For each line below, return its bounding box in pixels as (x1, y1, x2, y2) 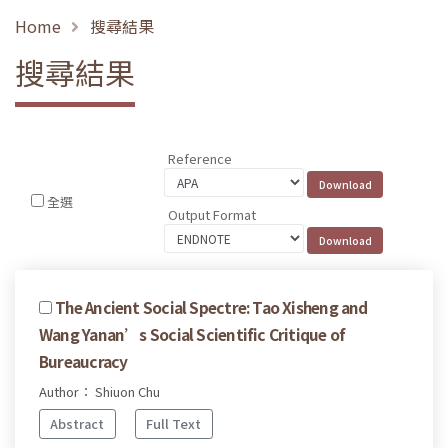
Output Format (168, 204, 257, 224)
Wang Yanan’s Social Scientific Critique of (39, 322, 346, 345)
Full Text (146, 414, 202, 434)
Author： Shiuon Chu (39, 381, 160, 401)
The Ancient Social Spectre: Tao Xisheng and (55, 295, 368, 318)
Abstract (50, 414, 105, 434)
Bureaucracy (39, 349, 128, 372)
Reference (168, 149, 233, 169)
